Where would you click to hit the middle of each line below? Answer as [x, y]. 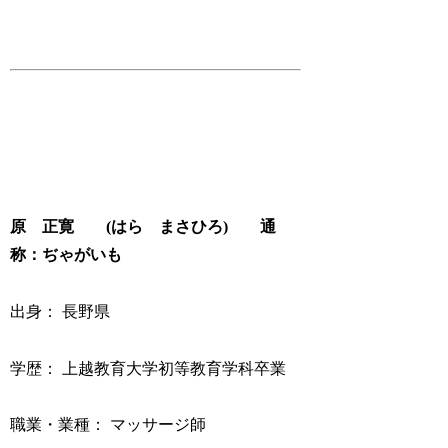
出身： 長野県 [60, 311]
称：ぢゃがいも [66, 255]
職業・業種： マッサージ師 [108, 425]
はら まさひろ [167, 227]
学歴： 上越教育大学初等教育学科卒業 [148, 368]
